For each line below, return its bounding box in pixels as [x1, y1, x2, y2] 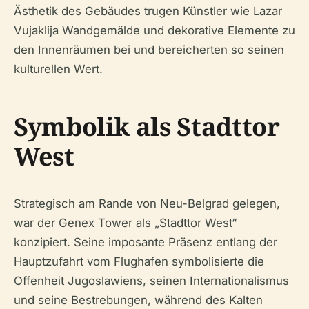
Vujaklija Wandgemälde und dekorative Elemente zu [14, 23, 295, 37]
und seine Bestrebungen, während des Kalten [14, 292, 263, 307]
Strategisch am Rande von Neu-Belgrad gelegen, [14, 196, 280, 210]
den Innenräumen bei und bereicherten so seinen [14, 42, 284, 57]
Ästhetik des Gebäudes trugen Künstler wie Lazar [14, 3, 282, 18]
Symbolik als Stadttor [14, 109, 280, 143]
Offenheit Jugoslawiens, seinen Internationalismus [14, 273, 289, 288]
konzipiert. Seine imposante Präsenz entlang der [14, 235, 277, 249]
